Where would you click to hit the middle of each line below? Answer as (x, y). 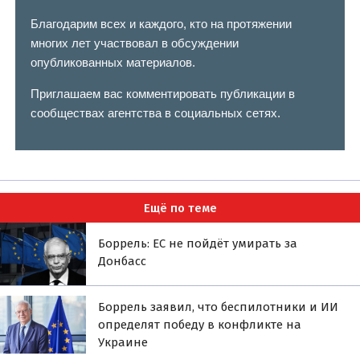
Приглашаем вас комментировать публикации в (162, 93)
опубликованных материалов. (112, 62)
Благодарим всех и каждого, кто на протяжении (161, 23)
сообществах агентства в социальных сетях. (155, 112)
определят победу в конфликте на (200, 324)
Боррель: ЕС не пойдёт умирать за (198, 244)
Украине (123, 342)
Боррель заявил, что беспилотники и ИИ (219, 307)
